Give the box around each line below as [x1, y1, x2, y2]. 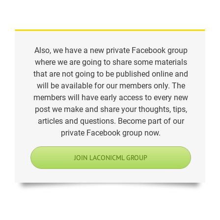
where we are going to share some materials [34, 57, 187, 67]
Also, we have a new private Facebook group [34, 45, 188, 55]
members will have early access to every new [33, 92, 188, 102]
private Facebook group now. [61, 128, 161, 137]
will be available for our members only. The [36, 81, 185, 90]
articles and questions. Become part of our [37, 116, 184, 126]
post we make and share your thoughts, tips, [34, 104, 187, 114]
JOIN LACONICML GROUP [74, 153, 147, 162]
